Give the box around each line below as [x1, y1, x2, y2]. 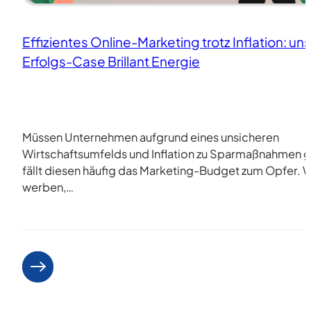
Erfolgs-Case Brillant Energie [22, 52, 200, 69]
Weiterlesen [22, 259, 86, 274]
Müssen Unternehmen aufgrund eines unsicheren [22, 129, 279, 144]
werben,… [22, 179, 74, 194]
